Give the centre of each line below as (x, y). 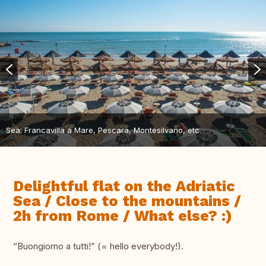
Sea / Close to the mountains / (127, 201)
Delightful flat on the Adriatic (124, 186)
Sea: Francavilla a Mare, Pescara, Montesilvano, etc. (104, 130)
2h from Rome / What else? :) (123, 216)
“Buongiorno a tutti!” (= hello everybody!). (98, 246)
